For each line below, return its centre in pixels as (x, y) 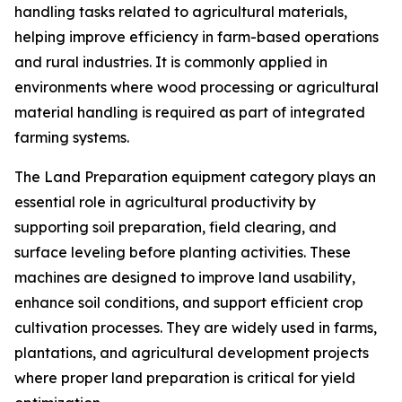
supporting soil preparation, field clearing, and (175, 227)
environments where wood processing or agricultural (197, 87)
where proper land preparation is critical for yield (185, 378)
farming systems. (72, 137)
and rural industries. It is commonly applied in (171, 62)
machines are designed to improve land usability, (185, 277)
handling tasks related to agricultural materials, (181, 12)
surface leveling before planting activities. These (183, 252)
